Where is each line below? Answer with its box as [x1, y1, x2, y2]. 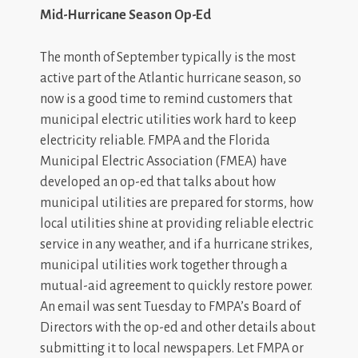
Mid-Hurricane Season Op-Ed [40, 7, 211, 22]
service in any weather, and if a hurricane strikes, [40, 237, 312, 252]
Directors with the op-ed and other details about [40, 320, 316, 335]
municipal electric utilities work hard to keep [40, 112, 296, 127]
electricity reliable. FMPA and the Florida [40, 133, 270, 148]
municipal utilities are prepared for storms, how [40, 195, 313, 210]
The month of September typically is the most [40, 50, 296, 65]
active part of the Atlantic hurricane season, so [40, 70, 301, 86]
